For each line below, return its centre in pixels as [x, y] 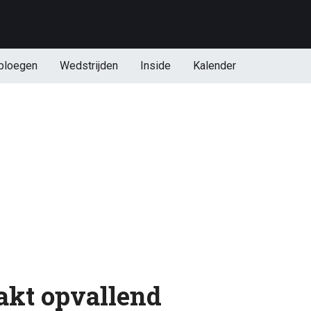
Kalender [214, 66]
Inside [155, 66]
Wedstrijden [89, 66]
